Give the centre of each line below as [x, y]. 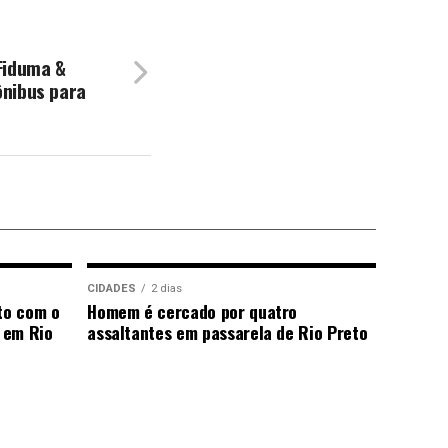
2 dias [167, 288]
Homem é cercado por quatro [192, 311]
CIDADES [112, 288]
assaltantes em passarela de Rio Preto [227, 332]
